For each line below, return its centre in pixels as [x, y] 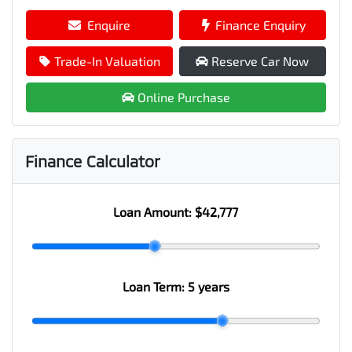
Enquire [108, 24]
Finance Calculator [93, 161]
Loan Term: [155, 286]
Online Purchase [183, 97]
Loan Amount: [154, 211]
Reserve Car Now [260, 60]
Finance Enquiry [260, 24]
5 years [208, 286]
